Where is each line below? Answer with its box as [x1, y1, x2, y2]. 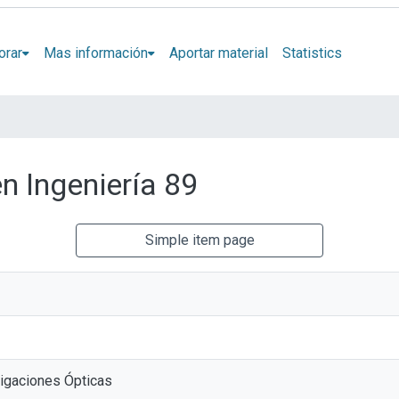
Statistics [281, 44, 342, 61]
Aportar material [168, 44, 268, 61]
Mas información [43, 44, 148, 61]
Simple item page [144, 232, 255, 248]
